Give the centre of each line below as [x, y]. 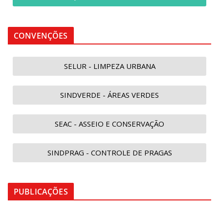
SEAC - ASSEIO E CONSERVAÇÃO [109, 124]
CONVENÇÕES [41, 36]
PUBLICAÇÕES [41, 192]
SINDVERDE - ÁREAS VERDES [109, 95]
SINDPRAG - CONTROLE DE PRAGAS [109, 153]
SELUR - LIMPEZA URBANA [109, 66]
